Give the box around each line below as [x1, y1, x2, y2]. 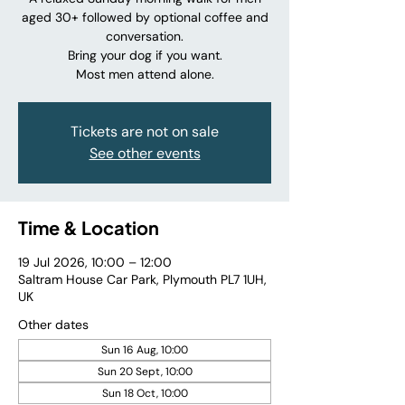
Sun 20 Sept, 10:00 [97, 364, 193, 379]
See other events [89, 144, 201, 163]
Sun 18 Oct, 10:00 [101, 386, 188, 400]
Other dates [18, 316, 89, 333]
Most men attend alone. [75, 66, 214, 82]
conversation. [106, 28, 184, 44]
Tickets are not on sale [71, 122, 219, 141]
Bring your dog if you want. [67, 47, 222, 63]
